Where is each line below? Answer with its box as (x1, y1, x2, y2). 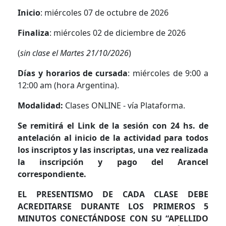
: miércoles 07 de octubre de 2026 (40, 7, 168, 18)
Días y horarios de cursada (18, 67, 128, 79)
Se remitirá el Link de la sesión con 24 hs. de (18, 120, 208, 131)
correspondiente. (18, 168, 86, 180)
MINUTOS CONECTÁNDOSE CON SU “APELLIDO (18, 212, 208, 224)
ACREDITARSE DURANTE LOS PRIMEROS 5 (18, 200, 208, 212)
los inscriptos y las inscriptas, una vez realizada (18, 144, 208, 155)
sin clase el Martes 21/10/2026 (20, 47, 129, 59)
